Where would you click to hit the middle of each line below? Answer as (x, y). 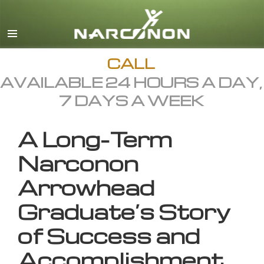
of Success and (109, 236)
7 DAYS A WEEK (131, 100)
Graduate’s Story (124, 212)
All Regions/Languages (204, 37)
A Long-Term (95, 139)
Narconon (78, 163)
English (174, 16)
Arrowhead (86, 187)
